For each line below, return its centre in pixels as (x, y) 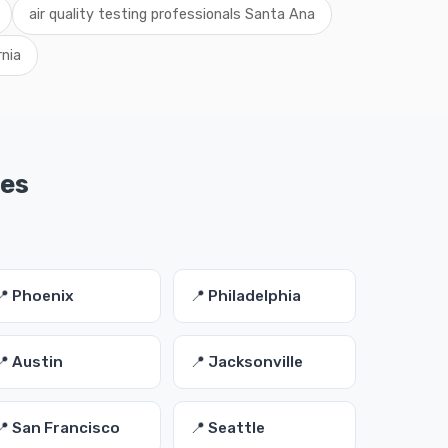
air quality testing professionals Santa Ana (172, 14)
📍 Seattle (227, 428)
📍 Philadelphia (245, 296)
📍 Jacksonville (246, 362)
